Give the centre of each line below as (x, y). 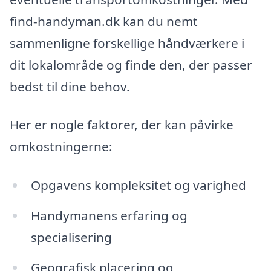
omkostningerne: (61, 147)
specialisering (71, 237)
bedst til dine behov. (70, 86)
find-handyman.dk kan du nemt (104, 21)
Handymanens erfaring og (109, 215)
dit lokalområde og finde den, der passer (131, 64)
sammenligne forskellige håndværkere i (127, 43)
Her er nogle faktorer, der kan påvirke (122, 125)
